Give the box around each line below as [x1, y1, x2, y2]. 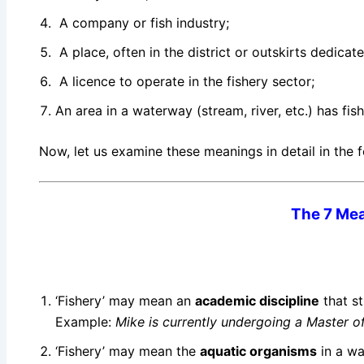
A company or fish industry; [55, 14, 229, 31]
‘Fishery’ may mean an [55, 292, 195, 309]
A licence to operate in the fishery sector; [55, 72, 314, 89]
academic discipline [195, 292, 319, 309]
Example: [55, 313, 115, 330]
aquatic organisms [200, 342, 317, 359]
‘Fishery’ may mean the [55, 342, 200, 359]
